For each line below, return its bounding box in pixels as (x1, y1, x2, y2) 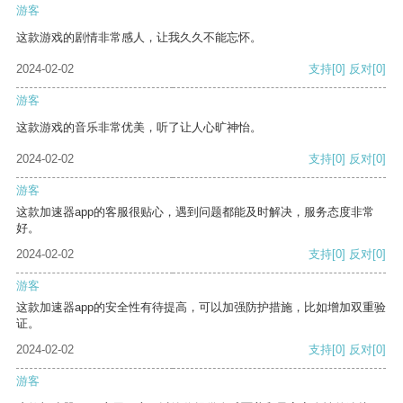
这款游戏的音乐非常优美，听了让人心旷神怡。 (16, 121, 262, 135)
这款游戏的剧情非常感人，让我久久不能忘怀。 (16, 31, 262, 45)
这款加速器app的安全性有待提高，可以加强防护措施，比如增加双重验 (16, 300, 386, 315)
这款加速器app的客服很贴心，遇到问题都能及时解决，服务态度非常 (16, 205, 374, 219)
